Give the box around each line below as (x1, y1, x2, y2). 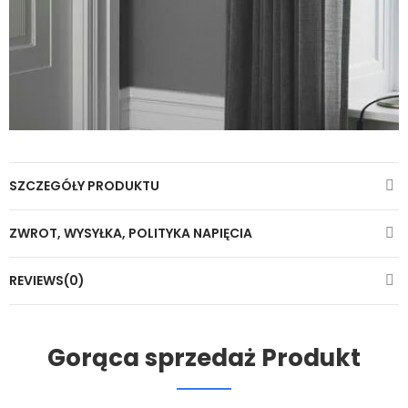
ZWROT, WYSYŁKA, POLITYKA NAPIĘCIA (9, 223, 252, 242)
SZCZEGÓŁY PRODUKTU (9, 176, 159, 195)
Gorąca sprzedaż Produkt (47, 341, 361, 374)
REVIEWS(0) (9, 270, 85, 290)
